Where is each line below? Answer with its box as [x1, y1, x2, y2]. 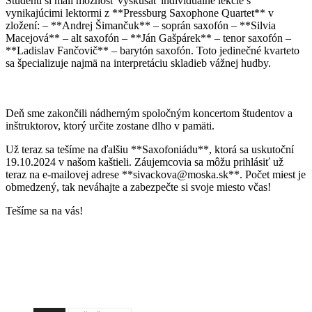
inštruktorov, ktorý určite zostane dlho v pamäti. [6, 120, 214, 132]
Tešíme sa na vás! [6, 205, 83, 217]
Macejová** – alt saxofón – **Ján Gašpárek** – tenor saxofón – [6, 32, 291, 45]
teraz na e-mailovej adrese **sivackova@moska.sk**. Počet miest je [6, 169, 306, 181]
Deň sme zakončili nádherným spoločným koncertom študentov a [6, 107, 292, 120]
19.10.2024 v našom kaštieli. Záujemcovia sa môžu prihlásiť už [6, 156, 283, 169]
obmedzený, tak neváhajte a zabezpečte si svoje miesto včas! [6, 181, 271, 194]
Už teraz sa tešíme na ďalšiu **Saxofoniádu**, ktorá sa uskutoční [6, 143, 294, 156]
